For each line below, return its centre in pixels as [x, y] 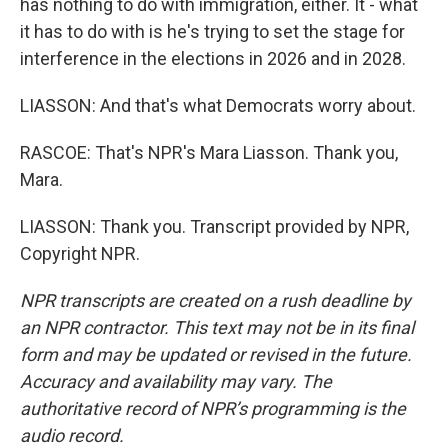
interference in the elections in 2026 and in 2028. [213, 58]
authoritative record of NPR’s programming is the [213, 408]
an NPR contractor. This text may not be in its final [217, 327]
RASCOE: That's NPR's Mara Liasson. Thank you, [209, 152]
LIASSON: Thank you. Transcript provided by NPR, [214, 226]
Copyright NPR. [80, 253]
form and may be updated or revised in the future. [216, 354]
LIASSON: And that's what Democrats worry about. [218, 105]
